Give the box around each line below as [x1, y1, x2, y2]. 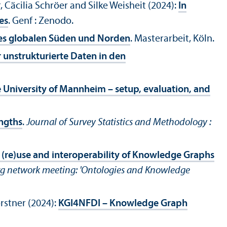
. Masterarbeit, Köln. [130, 34, 214, 45]
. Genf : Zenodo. [8, 16, 73, 27]
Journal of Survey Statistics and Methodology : [26, 118, 211, 128]
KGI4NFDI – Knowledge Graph [58, 199, 187, 209]
